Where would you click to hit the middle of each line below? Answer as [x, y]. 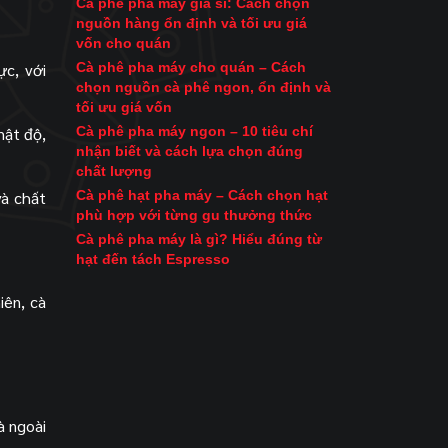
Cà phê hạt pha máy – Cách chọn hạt [202, 195]
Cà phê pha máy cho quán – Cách [191, 67]
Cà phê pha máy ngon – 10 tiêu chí [194, 131]
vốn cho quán [123, 43]
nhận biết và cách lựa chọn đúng [189, 151]
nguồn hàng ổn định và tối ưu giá [191, 23]
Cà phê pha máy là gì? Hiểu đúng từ [199, 239]
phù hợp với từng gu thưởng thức [194, 215]
